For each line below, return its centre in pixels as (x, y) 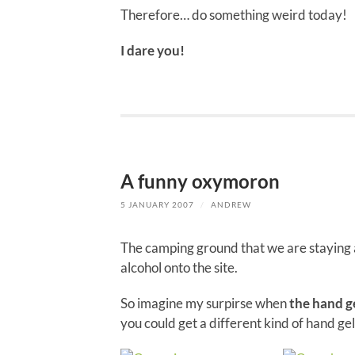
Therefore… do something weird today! (234, 15)
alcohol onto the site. (179, 267)
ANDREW (231, 205)
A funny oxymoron (200, 181)
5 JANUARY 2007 (157, 205)
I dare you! (153, 51)
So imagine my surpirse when (205, 303)
